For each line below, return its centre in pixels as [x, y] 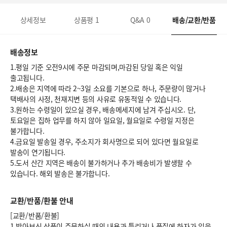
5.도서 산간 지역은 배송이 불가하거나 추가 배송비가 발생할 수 [101, 163]
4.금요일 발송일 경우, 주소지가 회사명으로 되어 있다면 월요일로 [104, 141]
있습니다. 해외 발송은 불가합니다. [60, 173]
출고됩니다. [27, 78]
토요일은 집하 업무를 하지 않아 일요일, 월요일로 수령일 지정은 [102, 120]
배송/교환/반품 [194, 20]
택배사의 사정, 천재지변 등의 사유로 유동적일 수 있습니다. [96, 99]
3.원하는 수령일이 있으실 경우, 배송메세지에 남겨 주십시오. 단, [103, 109]
